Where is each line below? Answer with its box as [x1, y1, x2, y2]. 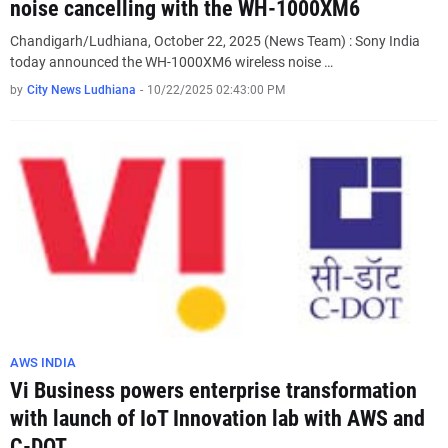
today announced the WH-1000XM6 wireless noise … [10, 54, 333, 70]
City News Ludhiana [27, 83, 136, 97]
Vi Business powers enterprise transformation [10, 378, 417, 403]
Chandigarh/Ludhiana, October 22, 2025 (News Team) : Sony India [10, 33, 420, 49]
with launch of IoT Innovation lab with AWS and [10, 406, 425, 431]
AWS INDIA [10, 355, 76, 370]
